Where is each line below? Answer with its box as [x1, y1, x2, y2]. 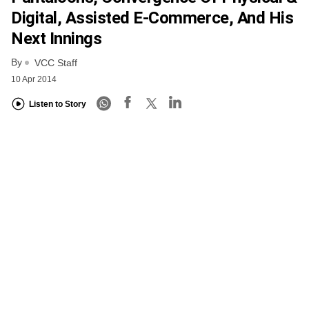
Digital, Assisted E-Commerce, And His [11, 8, 294, 28]
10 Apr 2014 [11, 74, 57, 84]
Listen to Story [29, 99, 86, 110]
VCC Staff [32, 57, 77, 68]
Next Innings [11, 28, 102, 48]
